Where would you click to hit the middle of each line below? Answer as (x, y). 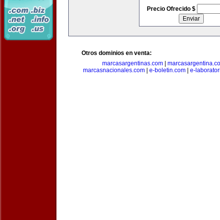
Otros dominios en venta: (117, 53)
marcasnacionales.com (114, 70)
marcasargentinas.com (133, 63)
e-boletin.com (167, 70)
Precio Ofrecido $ (172, 9)
